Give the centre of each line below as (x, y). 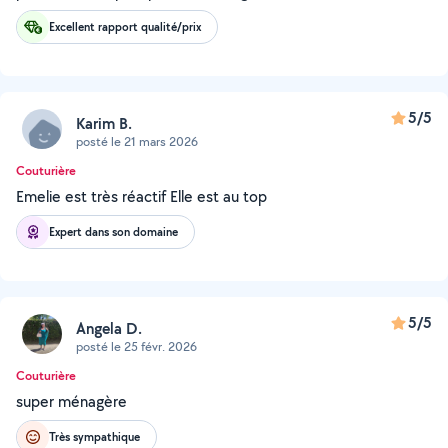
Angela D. (109, 328)
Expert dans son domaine (113, 231)
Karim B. (104, 123)
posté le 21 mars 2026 (137, 141)
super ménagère (71, 401)
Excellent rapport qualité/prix (125, 26)
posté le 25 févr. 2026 (136, 346)
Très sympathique (94, 436)
